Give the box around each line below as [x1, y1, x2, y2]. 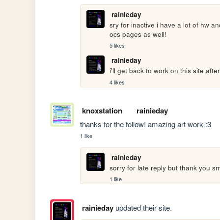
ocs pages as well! [110, 29, 167, 39]
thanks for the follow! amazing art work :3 [80, 119, 212, 130]
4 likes [110, 78, 125, 86]
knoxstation [82, 105, 122, 116]
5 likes [110, 41, 125, 49]
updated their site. [113, 202, 172, 213]
